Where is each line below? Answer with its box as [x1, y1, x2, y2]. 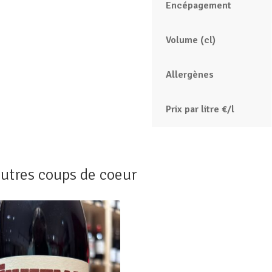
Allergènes [165, 68, 214, 81]
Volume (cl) [165, 33, 216, 46]
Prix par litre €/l [165, 103, 234, 115]
